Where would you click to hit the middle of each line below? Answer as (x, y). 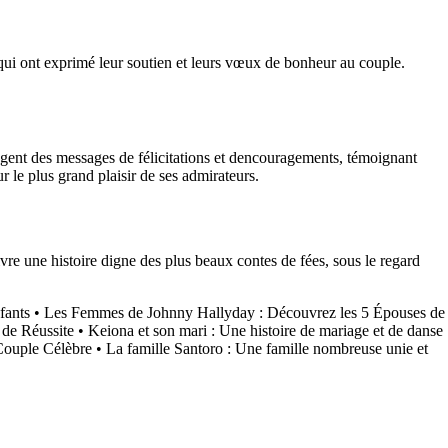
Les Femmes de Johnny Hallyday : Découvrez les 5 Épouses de (244, 312)
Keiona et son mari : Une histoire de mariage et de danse (265, 330)
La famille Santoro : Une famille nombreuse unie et (267, 348)
